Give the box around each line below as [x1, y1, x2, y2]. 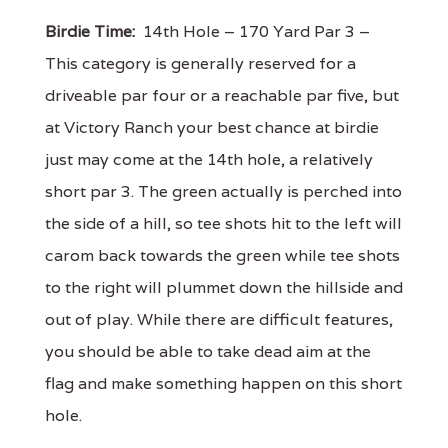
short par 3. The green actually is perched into [45, 180, 402, 202]
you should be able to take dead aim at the [45, 340, 371, 362]
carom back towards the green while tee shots [45, 244, 400, 266]
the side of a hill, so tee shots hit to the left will [45, 212, 402, 234]
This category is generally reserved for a [45, 52, 356, 74]
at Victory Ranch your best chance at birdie [45, 116, 379, 138]
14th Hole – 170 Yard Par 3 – [135, 20, 370, 42]
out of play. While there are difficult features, [45, 308, 393, 330]
